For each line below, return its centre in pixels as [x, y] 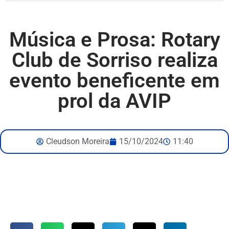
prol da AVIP [114, 101]
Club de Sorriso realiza [114, 60]
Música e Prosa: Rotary [114, 40]
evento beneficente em [114, 81]
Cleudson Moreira [77, 141]
